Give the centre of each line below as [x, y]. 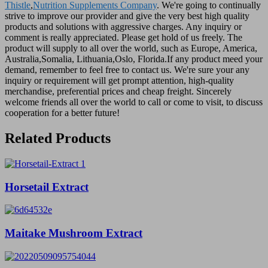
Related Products [58, 138]
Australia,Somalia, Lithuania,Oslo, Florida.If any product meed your [134, 59]
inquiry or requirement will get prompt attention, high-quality [119, 81]
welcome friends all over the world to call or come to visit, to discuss [134, 102]
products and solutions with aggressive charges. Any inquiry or [123, 27]
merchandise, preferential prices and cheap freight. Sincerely [118, 92]
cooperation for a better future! [62, 113]
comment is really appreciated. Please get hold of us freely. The [124, 38]
